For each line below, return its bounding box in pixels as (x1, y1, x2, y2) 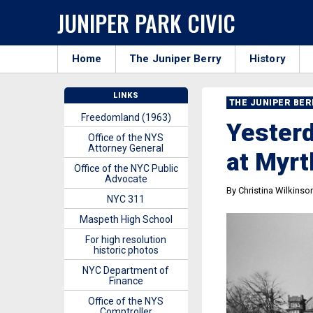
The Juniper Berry (129, 52, 221, 65)
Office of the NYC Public (73, 163, 178, 174)
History (249, 52, 286, 65)
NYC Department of (82, 265, 170, 276)
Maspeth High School (79, 214, 173, 225)
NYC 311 (107, 194, 145, 205)
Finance (108, 275, 143, 286)
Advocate (104, 173, 147, 184)
